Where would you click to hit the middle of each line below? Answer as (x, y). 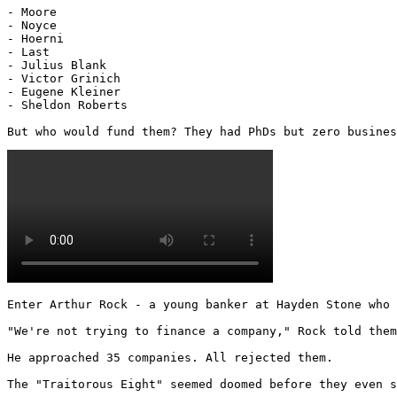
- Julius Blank (57, 65)
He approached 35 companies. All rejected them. (170, 357)
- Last (28, 51)
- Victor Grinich (64, 78)
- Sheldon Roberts (67, 105)
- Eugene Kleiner (64, 91)
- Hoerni (35, 38)
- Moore (32, 12)
